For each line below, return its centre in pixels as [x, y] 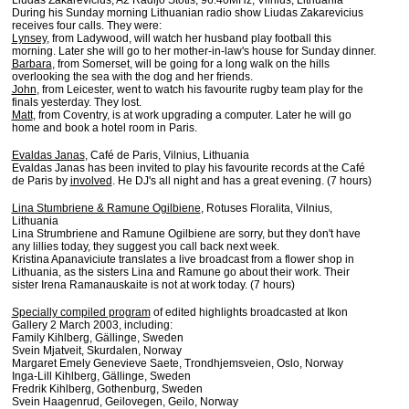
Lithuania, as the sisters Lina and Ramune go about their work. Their [180, 272]
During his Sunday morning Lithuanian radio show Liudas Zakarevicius [187, 13]
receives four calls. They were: [86, 26]
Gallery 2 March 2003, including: [92, 325]
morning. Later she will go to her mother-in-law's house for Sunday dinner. [194, 51]
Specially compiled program [81, 312]
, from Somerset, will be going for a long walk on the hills [190, 64]
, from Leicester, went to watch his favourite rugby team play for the [199, 89]
